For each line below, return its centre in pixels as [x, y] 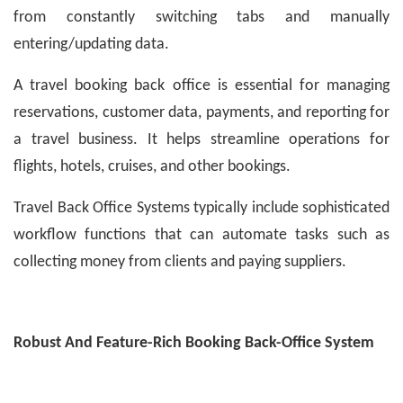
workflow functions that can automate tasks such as [201, 236]
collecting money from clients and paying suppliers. [180, 263]
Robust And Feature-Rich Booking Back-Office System [194, 344]
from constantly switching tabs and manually [201, 18]
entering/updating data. [91, 45]
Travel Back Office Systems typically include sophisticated [201, 209]
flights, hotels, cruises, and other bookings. [152, 167]
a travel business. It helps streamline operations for [201, 140]
